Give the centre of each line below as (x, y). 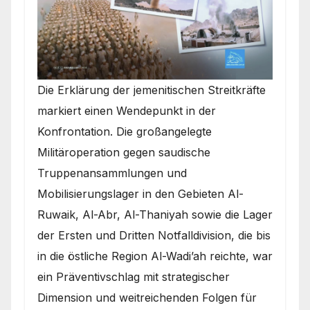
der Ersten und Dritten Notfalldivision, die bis (154, 236)
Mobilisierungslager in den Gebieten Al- (140, 194)
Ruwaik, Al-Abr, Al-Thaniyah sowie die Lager (155, 215)
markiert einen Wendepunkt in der (127, 111)
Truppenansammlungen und (112, 173)
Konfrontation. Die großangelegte (125, 132)
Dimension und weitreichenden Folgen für (147, 298)
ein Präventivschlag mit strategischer (134, 277)
